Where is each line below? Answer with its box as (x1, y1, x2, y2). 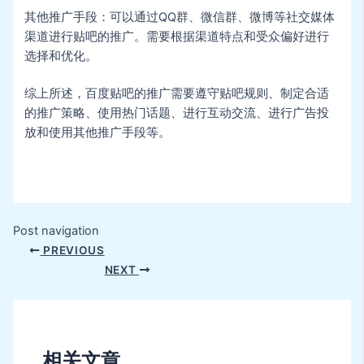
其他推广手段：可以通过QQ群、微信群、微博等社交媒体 (24, 9, 336, 24)
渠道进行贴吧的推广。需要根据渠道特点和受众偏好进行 (24, 28, 330, 44)
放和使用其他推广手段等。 (24, 124, 171, 140)
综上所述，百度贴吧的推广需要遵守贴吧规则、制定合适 (24, 85, 330, 101)
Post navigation (12, 223, 99, 239)
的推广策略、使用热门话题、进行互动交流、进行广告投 (24, 105, 330, 120)
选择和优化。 (24, 48, 98, 63)
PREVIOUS (40, 244, 105, 258)
